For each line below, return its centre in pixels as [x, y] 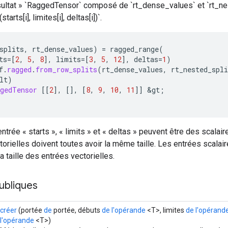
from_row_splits [66, 69]
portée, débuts [77, 210]
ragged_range [134, 49]
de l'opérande [124, 210]
